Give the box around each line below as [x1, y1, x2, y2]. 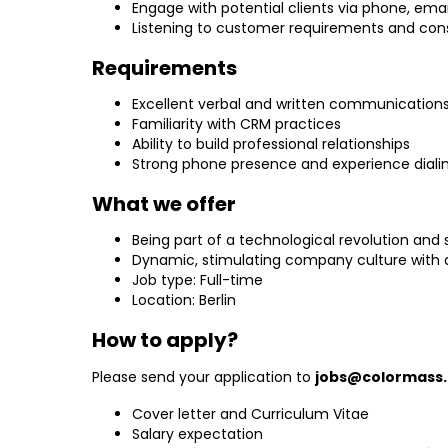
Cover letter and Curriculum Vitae [132, 404, 369, 424]
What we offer [92, 190, 236, 218]
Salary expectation [132, 424, 263, 444]
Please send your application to [92, 367, 315, 387]
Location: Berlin [132, 290, 236, 310]
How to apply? [92, 326, 238, 354]
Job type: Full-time [132, 270, 263, 290]
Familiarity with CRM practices [132, 114, 341, 134]
